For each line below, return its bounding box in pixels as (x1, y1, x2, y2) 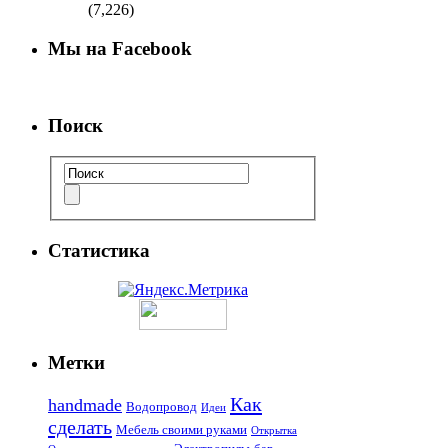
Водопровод (126, 399, 197, 415)
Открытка (251, 425, 297, 437)
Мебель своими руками (116, 422, 247, 438)
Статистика (48, 240, 150, 262)
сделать (48, 416, 112, 439)
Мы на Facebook (48, 37, 192, 59)
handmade (48, 395, 122, 416)
